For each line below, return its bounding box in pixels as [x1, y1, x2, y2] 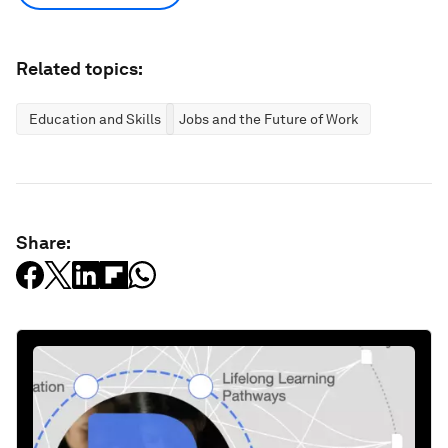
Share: [16, 232, 71, 253]
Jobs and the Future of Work [179, 111, 358, 127]
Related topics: [16, 58, 143, 79]
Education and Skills [29, 111, 161, 127]
